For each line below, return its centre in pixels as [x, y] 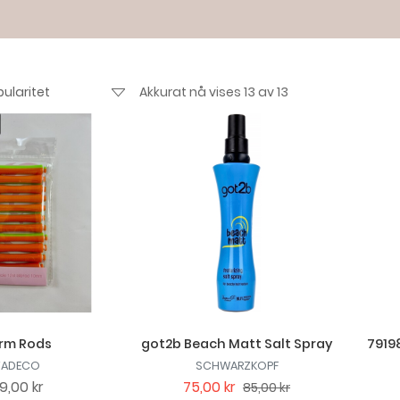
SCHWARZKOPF [237, 365]
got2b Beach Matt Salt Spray [237, 343]
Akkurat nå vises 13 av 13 [213, 92]
